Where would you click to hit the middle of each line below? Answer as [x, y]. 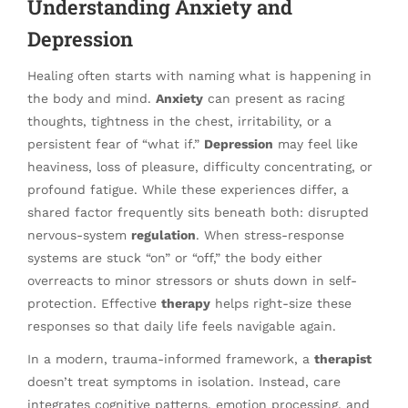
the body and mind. [92, 99]
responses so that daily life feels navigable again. [182, 326]
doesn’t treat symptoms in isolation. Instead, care [184, 382]
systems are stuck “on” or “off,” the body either [175, 258]
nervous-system [79, 235]
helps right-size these [281, 304]
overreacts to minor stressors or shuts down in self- [192, 281]
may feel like [316, 144]
